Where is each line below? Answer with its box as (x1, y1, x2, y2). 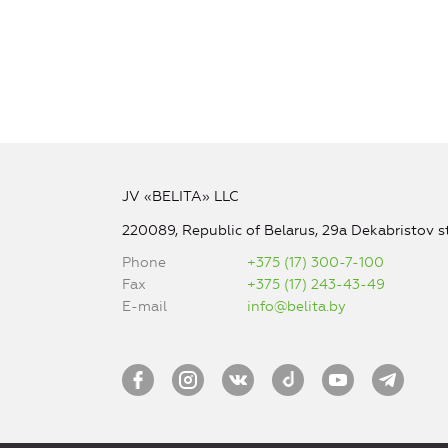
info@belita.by (247, 298, 347, 316)
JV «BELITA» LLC (121, 188, 239, 206)
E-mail (121, 298, 167, 316)
